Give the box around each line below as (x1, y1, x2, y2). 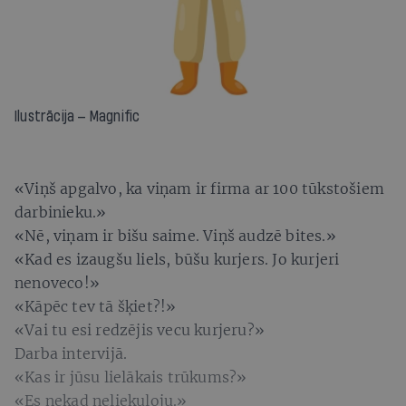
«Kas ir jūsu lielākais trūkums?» (14, 367, 247, 386)
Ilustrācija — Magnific (14, 108, 140, 124)
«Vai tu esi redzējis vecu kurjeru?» (14, 320, 265, 339)
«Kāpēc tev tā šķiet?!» (14, 296, 177, 315)
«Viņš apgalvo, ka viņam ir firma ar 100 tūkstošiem (14, 179, 385, 198)
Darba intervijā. (14, 343, 128, 362)
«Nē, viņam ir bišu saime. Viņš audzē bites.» (14, 226, 336, 245)
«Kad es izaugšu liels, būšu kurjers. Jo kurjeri (14, 249, 340, 268)
